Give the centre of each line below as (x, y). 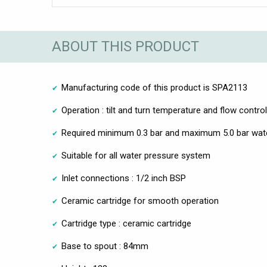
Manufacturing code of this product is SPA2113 (154, 87)
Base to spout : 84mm (105, 246)
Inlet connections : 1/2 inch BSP (124, 178)
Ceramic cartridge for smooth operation (140, 201)
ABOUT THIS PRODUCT (125, 47)
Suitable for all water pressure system (136, 155)
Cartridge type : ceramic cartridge (126, 223)
